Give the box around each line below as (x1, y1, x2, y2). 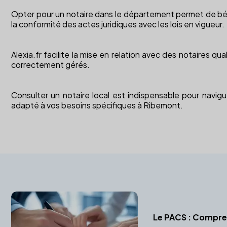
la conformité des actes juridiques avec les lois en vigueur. (11, 18, 224, 29)
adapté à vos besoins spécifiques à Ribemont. (11, 99, 183, 110)
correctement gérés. (11, 59, 90, 70)
